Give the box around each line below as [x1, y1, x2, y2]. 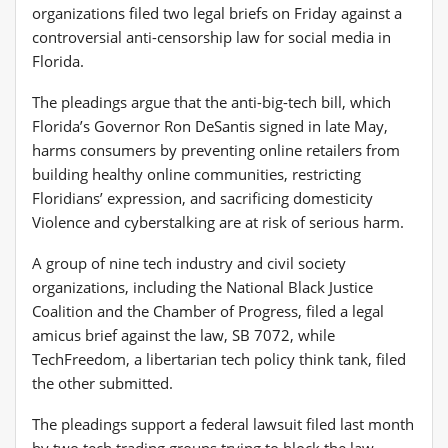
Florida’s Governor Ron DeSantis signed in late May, [32, 115, 388, 136]
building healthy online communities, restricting [32, 163, 361, 184]
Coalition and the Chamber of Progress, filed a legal [32, 300, 384, 321]
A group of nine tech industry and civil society [32, 252, 346, 273]
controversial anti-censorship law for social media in [32, 26, 391, 47]
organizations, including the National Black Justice [32, 276, 373, 297]
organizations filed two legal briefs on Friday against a [32, 2, 402, 23]
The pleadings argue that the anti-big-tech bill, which [32, 91, 391, 112]
